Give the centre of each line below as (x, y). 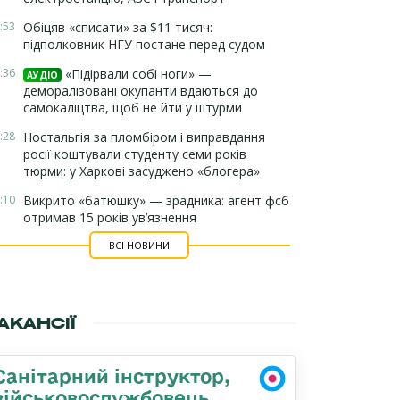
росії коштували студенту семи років (135, 154)
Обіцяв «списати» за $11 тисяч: (118, 27)
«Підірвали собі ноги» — (137, 74)
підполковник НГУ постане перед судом (144, 44)
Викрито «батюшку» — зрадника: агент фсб (156, 200)
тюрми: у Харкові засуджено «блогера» (142, 171)
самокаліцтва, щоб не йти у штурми (133, 108)
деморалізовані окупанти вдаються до (141, 91)
